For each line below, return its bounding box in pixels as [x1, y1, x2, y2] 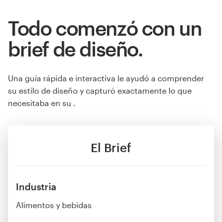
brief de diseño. [8, 37, 143, 60]
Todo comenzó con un [8, 16, 202, 40]
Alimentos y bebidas [16, 200, 92, 210]
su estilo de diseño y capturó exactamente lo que [8, 86, 192, 96]
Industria [16, 180, 56, 192]
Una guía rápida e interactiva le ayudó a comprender [8, 73, 204, 83]
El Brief [91, 140, 131, 155]
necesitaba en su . [8, 98, 76, 108]
